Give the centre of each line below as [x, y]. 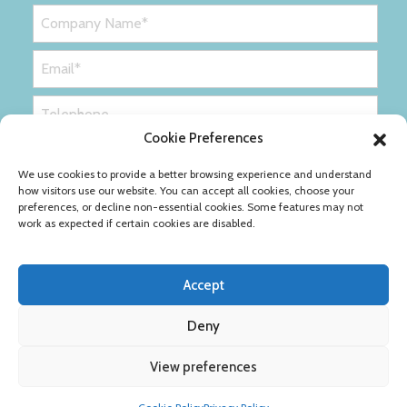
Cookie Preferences [203, 138]
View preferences [203, 367]
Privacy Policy [72, 360]
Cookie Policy [167, 360]
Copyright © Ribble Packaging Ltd [120, 395]
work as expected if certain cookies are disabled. [137, 223]
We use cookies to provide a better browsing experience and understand [195, 174]
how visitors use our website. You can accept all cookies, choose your [186, 190]
